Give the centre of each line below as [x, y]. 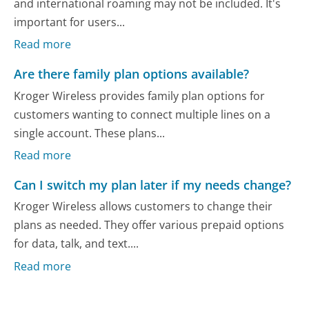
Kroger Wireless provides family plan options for [140, 96]
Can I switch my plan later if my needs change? [153, 185]
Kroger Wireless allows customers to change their [143, 207]
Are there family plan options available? [132, 74]
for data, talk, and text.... [77, 244]
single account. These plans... [90, 133]
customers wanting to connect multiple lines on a [142, 114]
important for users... [70, 22]
